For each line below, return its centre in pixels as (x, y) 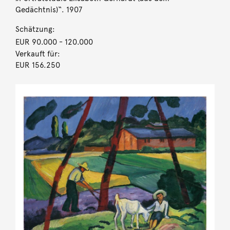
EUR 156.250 (37, 65)
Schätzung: (35, 29)
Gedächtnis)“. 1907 (49, 9)
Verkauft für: (37, 54)
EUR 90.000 (36, 42)
